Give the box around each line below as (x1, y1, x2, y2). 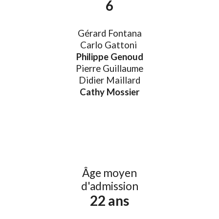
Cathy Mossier (80, 87, 139, 98)
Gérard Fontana (77, 28, 142, 39)
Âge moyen (82, 166, 137, 179)
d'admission (81, 179, 138, 193)
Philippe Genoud (76, 51, 143, 63)
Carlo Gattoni (80, 40, 137, 51)
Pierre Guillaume (76, 63, 143, 74)
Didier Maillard (79, 75, 140, 86)
